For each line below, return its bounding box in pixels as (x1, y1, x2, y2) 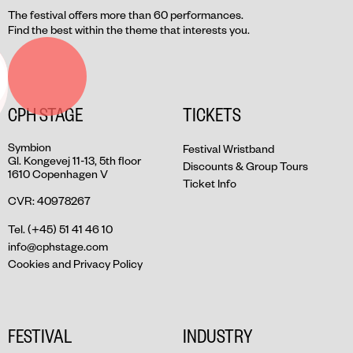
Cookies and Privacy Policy (8, 256, 143, 272)
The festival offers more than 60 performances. (8, 7, 243, 23)
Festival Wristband (183, 141, 274, 157)
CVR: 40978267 (8, 193, 91, 209)
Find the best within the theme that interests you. (8, 22, 250, 38)
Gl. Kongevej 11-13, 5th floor (8, 153, 141, 169)
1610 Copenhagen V (8, 166, 108, 182)
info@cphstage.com (8, 239, 108, 255)
